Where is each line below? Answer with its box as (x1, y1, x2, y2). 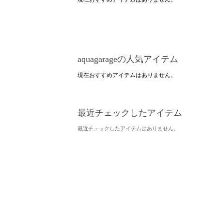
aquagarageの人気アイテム (77, 54, 178, 64)
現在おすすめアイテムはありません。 (77, 71, 176, 78)
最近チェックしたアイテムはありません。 (77, 125, 179, 131)
